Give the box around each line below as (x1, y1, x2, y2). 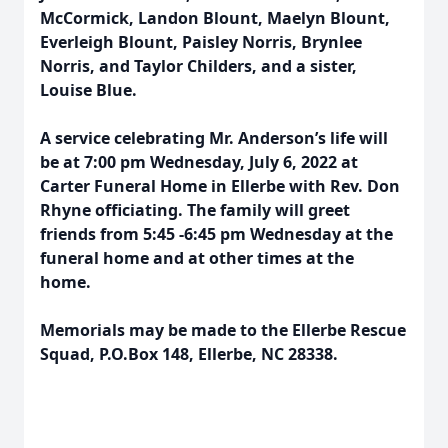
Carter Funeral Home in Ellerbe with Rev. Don (40, 175, 400, 197)
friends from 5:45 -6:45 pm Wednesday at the (40, 223, 393, 245)
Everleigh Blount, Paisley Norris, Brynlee (40, 31, 362, 53)
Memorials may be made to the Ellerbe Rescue (40, 319, 406, 341)
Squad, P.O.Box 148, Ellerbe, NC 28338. (40, 343, 338, 365)
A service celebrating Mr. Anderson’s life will (40, 127, 388, 149)
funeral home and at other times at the (40, 247, 354, 269)
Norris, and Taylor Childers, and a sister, (40, 55, 357, 77)
